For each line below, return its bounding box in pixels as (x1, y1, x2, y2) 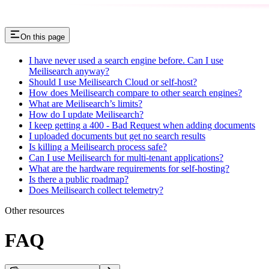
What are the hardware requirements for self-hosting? (29, 163, 229, 174)
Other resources (5, 205, 64, 216)
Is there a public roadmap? (29, 174, 128, 185)
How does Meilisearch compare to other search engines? (29, 88, 242, 98)
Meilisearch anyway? (29, 66, 109, 77)
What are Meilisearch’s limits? (29, 98, 142, 109)
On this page (20, 32, 65, 42)
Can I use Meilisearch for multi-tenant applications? (29, 153, 223, 163)
